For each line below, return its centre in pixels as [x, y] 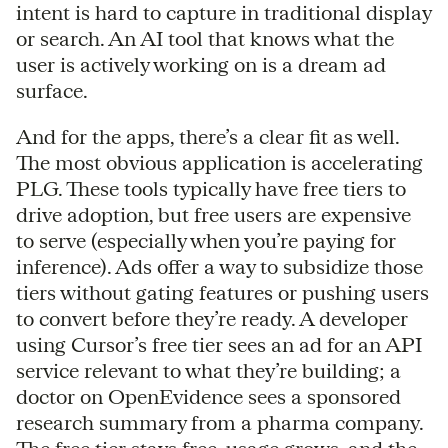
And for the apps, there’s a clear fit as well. [207, 136]
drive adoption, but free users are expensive [213, 214]
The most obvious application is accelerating [219, 162]
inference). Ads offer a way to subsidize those [219, 266]
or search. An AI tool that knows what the [205, 38]
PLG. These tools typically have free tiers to [211, 188]
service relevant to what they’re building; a [208, 370]
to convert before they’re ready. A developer [212, 318]
